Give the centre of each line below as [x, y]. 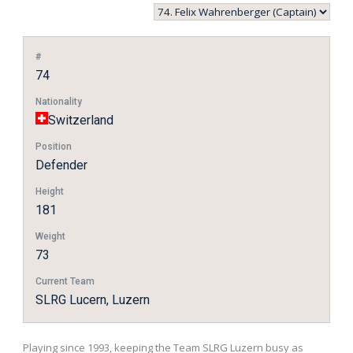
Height [50, 192]
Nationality [59, 102]
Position [54, 147]
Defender [61, 165]
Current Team [65, 282]
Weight [50, 237]
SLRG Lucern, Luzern [93, 300]
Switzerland [81, 121]
